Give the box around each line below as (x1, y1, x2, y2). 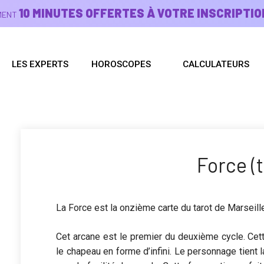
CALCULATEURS (182, 58, 249, 70)
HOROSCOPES (91, 58, 151, 70)
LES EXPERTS (12, 58, 69, 70)
